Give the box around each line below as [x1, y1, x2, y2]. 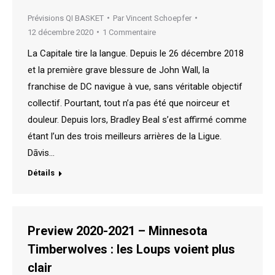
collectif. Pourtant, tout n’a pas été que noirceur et [28, 97, 230, 109]
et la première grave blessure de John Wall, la [28, 64, 209, 76]
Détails [28, 168, 55, 177]
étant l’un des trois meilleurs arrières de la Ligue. [28, 130, 222, 142]
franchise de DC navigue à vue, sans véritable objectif [28, 80, 242, 92]
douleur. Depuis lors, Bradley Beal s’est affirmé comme [28, 114, 247, 125]
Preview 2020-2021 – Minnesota [28, 223, 207, 238]
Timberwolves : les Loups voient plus [28, 241, 235, 257]
